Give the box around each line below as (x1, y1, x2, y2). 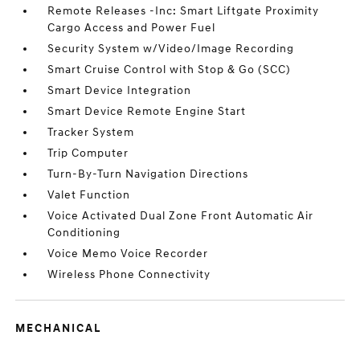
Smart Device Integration (47, 84, 192, 97)
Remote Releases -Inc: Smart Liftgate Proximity (47, 4, 320, 18)
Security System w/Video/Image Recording (47, 42, 295, 55)
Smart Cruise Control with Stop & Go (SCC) (47, 63, 292, 76)
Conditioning (47, 226, 121, 239)
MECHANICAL (15, 321, 102, 335)
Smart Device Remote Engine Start (47, 104, 247, 118)
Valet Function (47, 188, 131, 202)
